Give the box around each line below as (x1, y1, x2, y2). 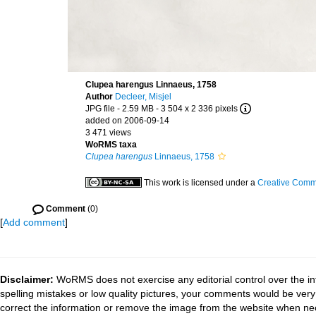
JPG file (85, 104, 115, 114)
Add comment (3, 217, 65, 228)
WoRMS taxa (85, 140, 137, 150)
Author (85, 92, 115, 102)
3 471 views (85, 128, 131, 138)
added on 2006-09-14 (85, 116, 169, 126)
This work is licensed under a (144, 178, 257, 188)
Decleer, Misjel (115, 92, 171, 102)
